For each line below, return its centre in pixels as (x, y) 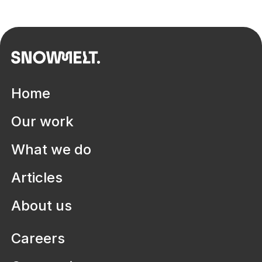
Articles (37, 177)
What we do (51, 149)
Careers (38, 238)
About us (42, 205)
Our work (43, 121)
